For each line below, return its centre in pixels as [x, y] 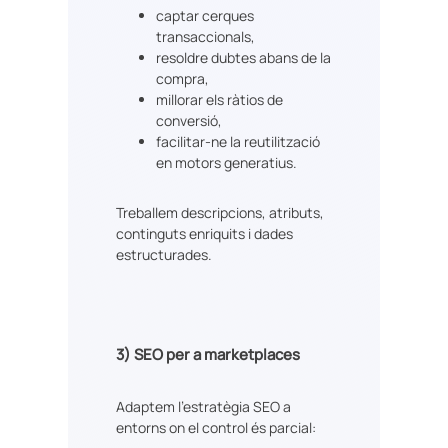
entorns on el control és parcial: [216, 428]
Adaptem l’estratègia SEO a [203, 407]
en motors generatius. [226, 163]
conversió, [189, 121]
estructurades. [164, 254]
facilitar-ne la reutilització [238, 142]
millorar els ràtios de [219, 100]
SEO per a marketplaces [217, 354]
